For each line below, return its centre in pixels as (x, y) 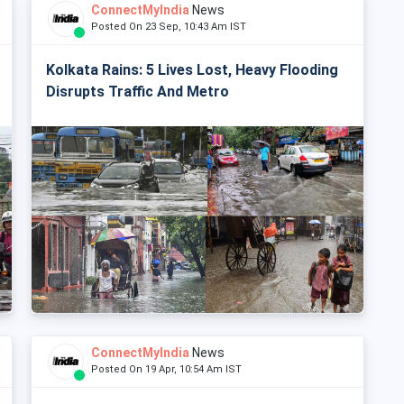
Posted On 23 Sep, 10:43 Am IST (173, 27)
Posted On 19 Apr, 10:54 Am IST (170, 370)
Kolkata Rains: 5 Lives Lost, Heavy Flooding (192, 70)
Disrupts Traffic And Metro (138, 92)
